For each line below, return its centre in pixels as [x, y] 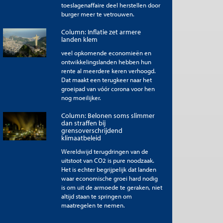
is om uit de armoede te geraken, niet [111, 187]
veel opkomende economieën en [106, 53]
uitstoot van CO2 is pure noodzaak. [108, 160]
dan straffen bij [83, 123]
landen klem [79, 39]
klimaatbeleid [81, 138]
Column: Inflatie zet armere [101, 32]
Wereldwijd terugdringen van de [105, 151]
